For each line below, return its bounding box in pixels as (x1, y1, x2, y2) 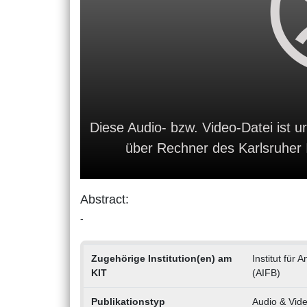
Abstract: (80, 193, 129, 207)
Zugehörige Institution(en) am (90, 253, 232, 265)
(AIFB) (251, 267, 280, 279)
